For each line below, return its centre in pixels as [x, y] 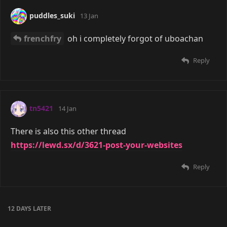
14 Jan [67, 109]
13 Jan [89, 16]
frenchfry [43, 39]
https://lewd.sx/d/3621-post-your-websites [97, 145]
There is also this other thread [68, 131]
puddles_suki [52, 16]
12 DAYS [20, 209]
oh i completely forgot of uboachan [134, 39]
